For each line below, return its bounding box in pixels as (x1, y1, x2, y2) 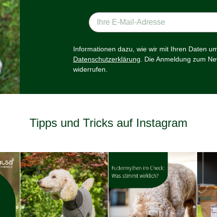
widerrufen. (73, 65, 108, 73)
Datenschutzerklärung (73, 55, 140, 63)
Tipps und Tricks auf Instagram (30, 116, 187, 129)
